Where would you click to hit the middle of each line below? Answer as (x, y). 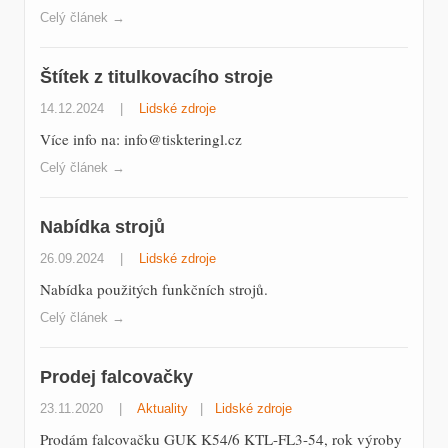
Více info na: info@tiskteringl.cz (141, 139)
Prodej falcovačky (116, 377)
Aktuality (162, 409)
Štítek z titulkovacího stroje (156, 77)
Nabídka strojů (102, 227)
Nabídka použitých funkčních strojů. (154, 289)
